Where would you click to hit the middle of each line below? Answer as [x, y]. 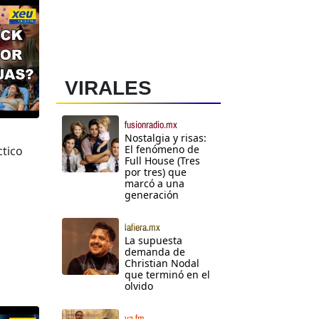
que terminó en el [167, 275]
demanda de [155, 252]
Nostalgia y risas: [166, 138]
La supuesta [153, 241]
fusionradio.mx [151, 125]
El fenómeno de [162, 150]
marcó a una [155, 184]
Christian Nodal [162, 263]
